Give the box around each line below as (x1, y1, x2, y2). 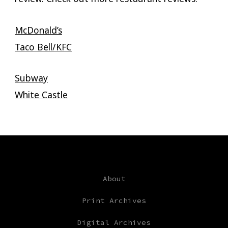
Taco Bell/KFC (14, 40, 72, 53)
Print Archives (82, 196, 146, 206)
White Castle (14, 88, 68, 101)
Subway (14, 71, 48, 84)
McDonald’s (14, 23, 62, 36)
